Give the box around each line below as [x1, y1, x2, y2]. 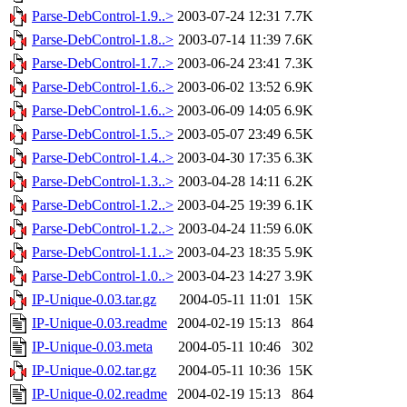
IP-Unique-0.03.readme [32, 315, 167, 332]
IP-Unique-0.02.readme [32, 386, 167, 402]
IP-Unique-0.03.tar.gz [32, 292, 156, 308]
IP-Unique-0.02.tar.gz [32, 362, 156, 379]
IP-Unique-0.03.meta [32, 339, 153, 355]
